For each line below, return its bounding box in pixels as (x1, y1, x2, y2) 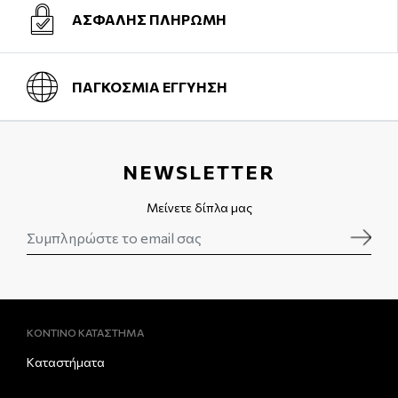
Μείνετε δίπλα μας (146, 199, 252, 215)
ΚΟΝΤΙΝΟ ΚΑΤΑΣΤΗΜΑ (27, 325, 144, 338)
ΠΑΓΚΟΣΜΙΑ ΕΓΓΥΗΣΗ (72, 77, 227, 95)
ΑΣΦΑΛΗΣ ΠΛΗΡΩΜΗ (72, 10, 227, 28)
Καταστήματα (27, 354, 105, 370)
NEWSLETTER (123, 159, 275, 184)
